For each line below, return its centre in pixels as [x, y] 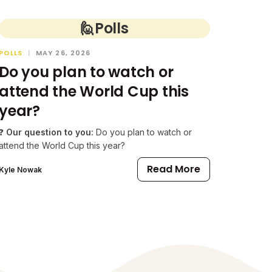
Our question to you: [49, 132]
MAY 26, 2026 [63, 53]
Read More [174, 169]
